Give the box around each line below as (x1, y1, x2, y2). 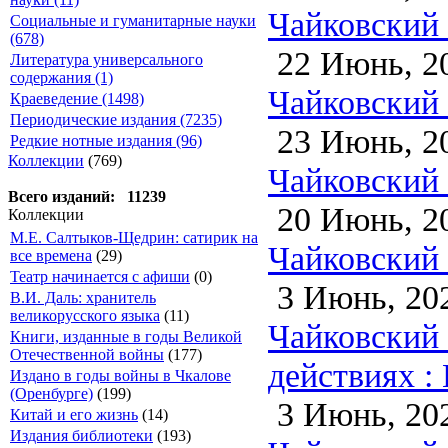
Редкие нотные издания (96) (10, 132, 202, 149)
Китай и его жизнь (10, 406, 138, 423)
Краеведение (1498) (10, 90, 144, 107)
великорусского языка (10, 307, 160, 324)
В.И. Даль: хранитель (10, 289, 156, 306)
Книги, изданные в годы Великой (10, 328, 242, 345)
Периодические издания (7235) (10, 111, 222, 128)
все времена (10, 247, 92, 264)
